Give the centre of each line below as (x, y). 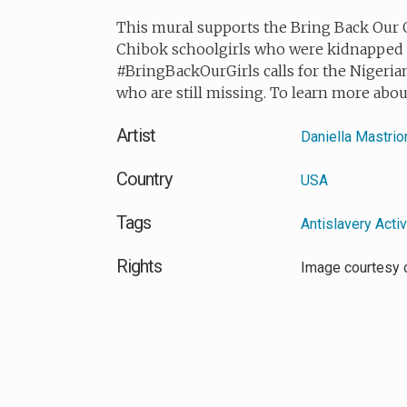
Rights (139, 266)
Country (144, 179)
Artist (136, 135)
